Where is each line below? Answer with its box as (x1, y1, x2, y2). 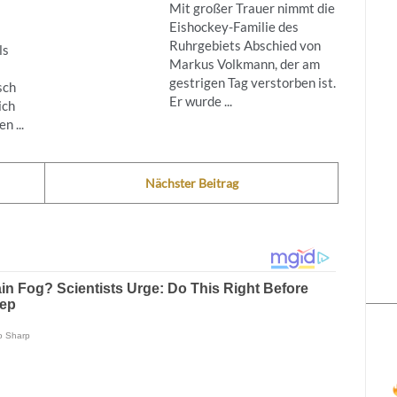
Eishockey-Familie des (168, 18, 299, 35)
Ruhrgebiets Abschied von (168, 36, 321, 53)
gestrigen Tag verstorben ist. (168, 74, 336, 90)
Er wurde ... (168, 92, 232, 109)
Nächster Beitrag (144, 175, 238, 191)
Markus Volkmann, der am (168, 55, 320, 72)
